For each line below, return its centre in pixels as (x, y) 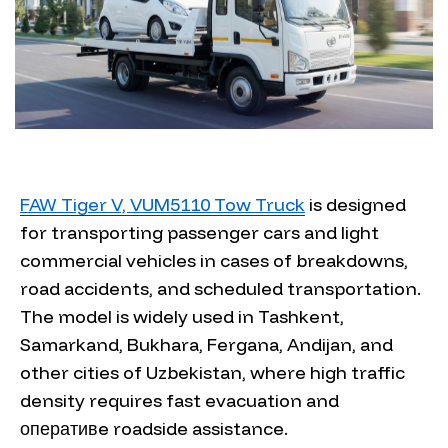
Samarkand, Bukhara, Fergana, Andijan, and (206, 344)
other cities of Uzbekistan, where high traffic (212, 372)
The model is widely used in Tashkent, (182, 316)
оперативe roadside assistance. (154, 428)
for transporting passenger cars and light (199, 232)
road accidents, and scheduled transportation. (220, 288)
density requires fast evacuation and (179, 400)
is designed (355, 204)
